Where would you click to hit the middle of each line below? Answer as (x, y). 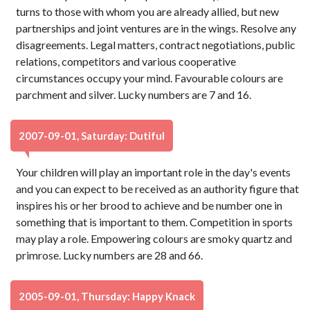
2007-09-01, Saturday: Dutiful (92, 136)
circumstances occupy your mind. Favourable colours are (150, 78)
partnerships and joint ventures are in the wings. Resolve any (156, 28)
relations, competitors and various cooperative (126, 61)
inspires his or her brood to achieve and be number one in (149, 205)
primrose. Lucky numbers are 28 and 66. (110, 255)
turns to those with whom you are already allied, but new (148, 11)
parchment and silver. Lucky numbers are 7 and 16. (134, 94)
